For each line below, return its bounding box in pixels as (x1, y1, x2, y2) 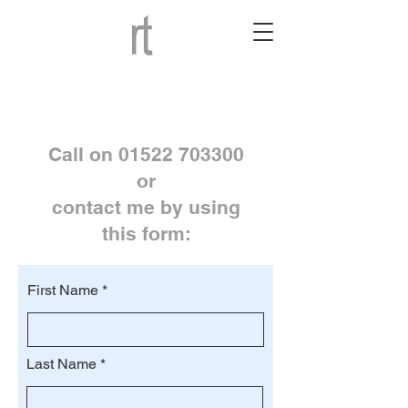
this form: (101, 222, 191, 245)
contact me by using (52, 196, 240, 219)
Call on (48, 143, 118, 166)
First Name (27, 281, 98, 299)
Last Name (26, 355, 97, 372)
